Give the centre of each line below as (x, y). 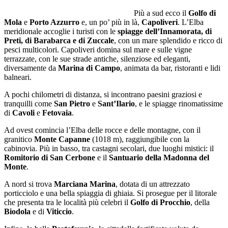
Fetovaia (57, 112)
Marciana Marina (85, 184)
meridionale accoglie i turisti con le (61, 31)
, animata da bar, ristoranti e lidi (170, 68)
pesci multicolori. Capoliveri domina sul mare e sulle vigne (98, 49)
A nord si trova (29, 184)
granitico (19, 139)
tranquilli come (29, 103)
